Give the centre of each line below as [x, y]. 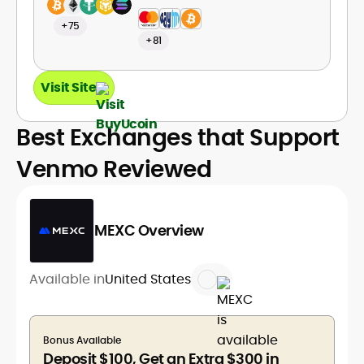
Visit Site [68, 87]
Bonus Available [82, 340]
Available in [67, 279]
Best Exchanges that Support [178, 138]
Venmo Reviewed [114, 169]
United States [148, 279]
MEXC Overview [149, 230]
